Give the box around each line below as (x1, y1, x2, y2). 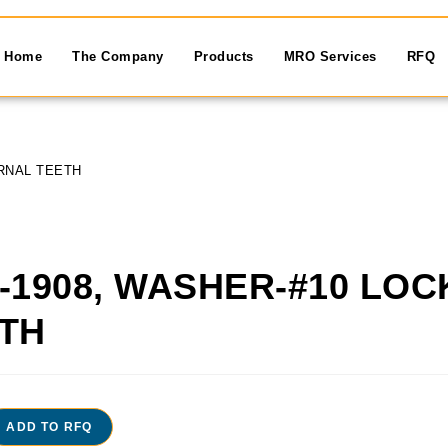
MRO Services (283, 48, 377, 64)
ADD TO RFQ (6, 420, 93, 434)
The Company (72, 48, 164, 64)
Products (193, 48, 254, 64)
